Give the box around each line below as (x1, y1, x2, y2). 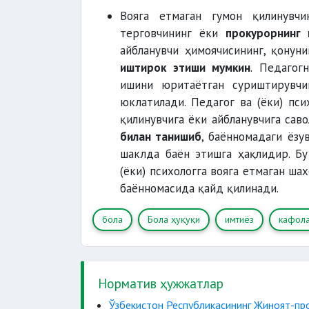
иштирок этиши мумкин (120, 60, 251, 75)
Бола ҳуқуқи (148, 213, 200, 226)
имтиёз (225, 213, 254, 226)
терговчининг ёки (120, 26, 226, 41)
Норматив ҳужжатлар (98, 275, 223, 292)
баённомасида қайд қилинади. (120, 181, 279, 196)
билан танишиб (120, 129, 202, 144)
